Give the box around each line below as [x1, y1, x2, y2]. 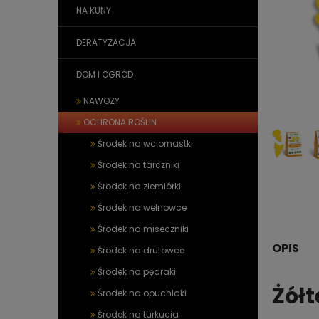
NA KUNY [76, 4, 111, 16]
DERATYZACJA [76, 36, 136, 48]
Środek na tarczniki [98, 159, 179, 171]
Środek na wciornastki [98, 137, 193, 150]
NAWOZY [83, 95, 120, 107]
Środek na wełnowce [98, 202, 187, 214]
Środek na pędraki [98, 266, 176, 278]
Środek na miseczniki [98, 223, 189, 235]
